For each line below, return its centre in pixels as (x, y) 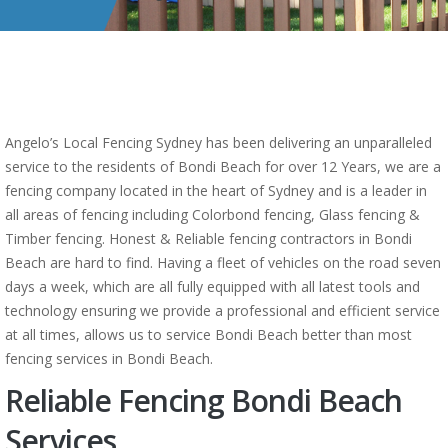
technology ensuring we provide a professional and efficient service (222, 310)
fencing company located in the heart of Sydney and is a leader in (216, 190)
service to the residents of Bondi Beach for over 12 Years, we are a (223, 166)
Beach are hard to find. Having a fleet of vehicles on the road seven (223, 262)
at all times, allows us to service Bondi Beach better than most (208, 334)
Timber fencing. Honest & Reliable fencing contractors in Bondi (208, 238)
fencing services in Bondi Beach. (109, 358)
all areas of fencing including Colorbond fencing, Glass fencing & (212, 214)
